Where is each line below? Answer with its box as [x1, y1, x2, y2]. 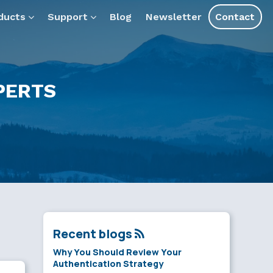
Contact [215, 10, 255, 23]
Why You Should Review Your [53, 246, 182, 258]
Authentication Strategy [53, 258, 163, 269]
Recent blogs [53, 225, 135, 242]
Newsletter [145, 10, 202, 23]
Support [47, 10, 88, 23]
